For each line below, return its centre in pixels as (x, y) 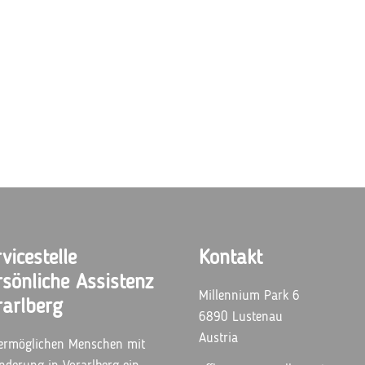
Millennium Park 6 (249, 296)
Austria (218, 339)
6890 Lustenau (241, 317)
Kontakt (231, 258)
